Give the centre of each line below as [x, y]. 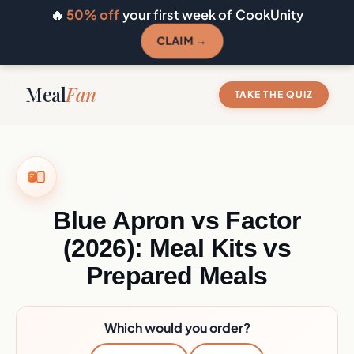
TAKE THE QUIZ [273, 94]
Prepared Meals [177, 276]
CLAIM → [182, 41]
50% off [93, 15]
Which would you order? [177, 328]
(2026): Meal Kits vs [177, 248]
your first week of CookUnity [212, 15]
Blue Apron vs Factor [177, 220]
